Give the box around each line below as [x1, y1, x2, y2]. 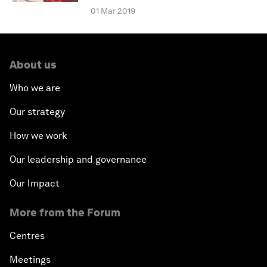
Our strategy [10, 106, 65, 118]
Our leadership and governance [10, 154, 147, 166]
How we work [10, 130, 67, 142]
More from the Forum [10, 206, 120, 219]
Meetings [10, 254, 51, 266]
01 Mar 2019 [90, 6, 135, 16]
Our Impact [10, 178, 60, 190]
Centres [10, 230, 45, 242]
